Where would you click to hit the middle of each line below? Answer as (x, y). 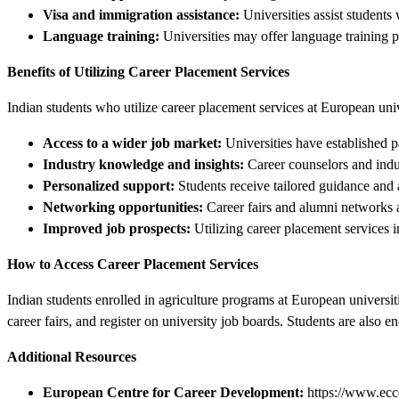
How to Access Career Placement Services (133, 264)
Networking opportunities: (123, 207)
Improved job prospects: (117, 228)
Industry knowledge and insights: (143, 164)
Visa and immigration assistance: (141, 14)
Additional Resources (72, 356)
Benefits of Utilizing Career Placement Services (148, 71)
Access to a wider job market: (132, 142)
